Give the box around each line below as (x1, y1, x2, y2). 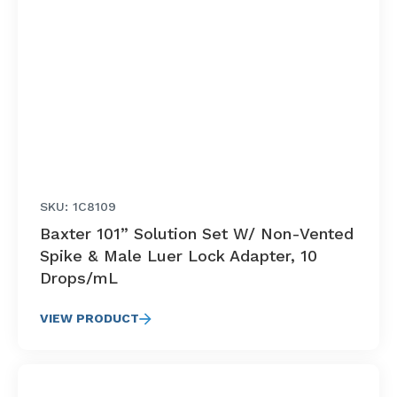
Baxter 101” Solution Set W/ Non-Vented (40, 224, 354, 243)
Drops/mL (40, 269, 118, 287)
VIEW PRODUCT (40, 311, 139, 325)
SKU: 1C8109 (40, 199, 116, 214)
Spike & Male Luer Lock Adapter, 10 (40, 246, 317, 265)
